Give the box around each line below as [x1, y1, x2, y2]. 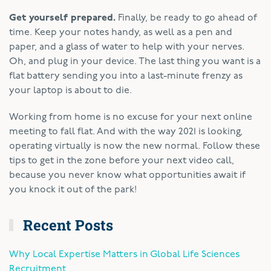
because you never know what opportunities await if [9, 170, 246, 180]
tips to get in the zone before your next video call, [9, 155, 234, 166]
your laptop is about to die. [9, 85, 132, 96]
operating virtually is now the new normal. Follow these [9, 141, 260, 151]
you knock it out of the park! [9, 184, 137, 195]
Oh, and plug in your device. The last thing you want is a [9, 56, 261, 67]
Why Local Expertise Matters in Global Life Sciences [9, 249, 240, 260]
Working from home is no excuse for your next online [9, 112, 252, 122]
